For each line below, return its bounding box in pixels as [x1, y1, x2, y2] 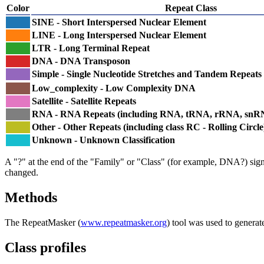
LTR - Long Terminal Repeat [32, 43, 150, 54]
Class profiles [5, 240, 86, 256]
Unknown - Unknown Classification [32, 135, 175, 146]
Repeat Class [165, 3, 217, 14]
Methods [5, 190, 57, 206]
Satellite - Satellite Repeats [32, 96, 136, 107]
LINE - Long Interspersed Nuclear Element [32, 30, 206, 41]
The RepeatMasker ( [5, 217, 81, 228]
